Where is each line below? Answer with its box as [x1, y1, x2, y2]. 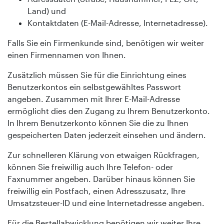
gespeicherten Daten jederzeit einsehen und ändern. [7, 129, 206, 139]
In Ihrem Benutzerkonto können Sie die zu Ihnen [7, 117, 188, 127]
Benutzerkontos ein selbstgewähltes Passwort [7, 81, 181, 91]
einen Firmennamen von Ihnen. [7, 49, 126, 59]
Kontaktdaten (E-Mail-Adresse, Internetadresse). [27, 17, 208, 27]
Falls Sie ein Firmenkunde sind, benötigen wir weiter [7, 37, 204, 47]
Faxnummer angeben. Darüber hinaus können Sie [7, 173, 195, 183]
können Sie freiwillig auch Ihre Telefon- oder [7, 161, 173, 171]
